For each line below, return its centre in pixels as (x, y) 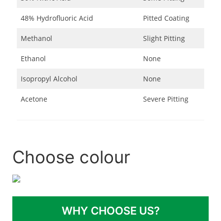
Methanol (36, 38)
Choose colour (71, 157)
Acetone (34, 99)
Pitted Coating (166, 18)
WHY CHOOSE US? (110, 211)
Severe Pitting (166, 99)
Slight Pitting (164, 38)
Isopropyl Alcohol (49, 79)
